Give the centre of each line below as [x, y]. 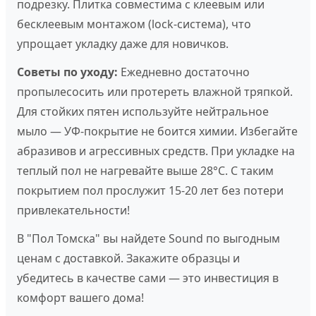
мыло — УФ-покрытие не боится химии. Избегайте [157, 131]
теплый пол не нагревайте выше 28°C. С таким [145, 171]
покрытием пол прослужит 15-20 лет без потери [150, 190]
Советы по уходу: [67, 72]
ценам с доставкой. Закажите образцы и [128, 258]
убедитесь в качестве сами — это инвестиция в [148, 278]
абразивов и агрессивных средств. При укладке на [156, 151]
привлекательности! [73, 210]
